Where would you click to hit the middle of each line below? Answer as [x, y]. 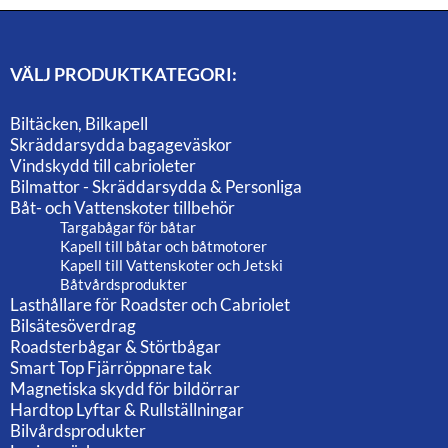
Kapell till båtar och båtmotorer [163, 246]
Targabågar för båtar [128, 227]
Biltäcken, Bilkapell [79, 124]
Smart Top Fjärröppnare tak [111, 368]
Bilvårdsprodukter [78, 431]
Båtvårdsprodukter [123, 284]
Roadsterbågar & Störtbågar [115, 347]
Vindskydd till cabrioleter [103, 166]
